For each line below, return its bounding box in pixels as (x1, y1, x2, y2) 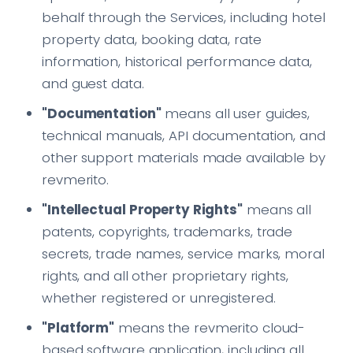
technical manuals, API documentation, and (42, 126, 325, 146)
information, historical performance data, (42, 52, 312, 72)
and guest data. (42, 74, 144, 94)
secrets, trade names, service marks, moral (42, 244, 325, 264)
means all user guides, (161, 104, 310, 124)
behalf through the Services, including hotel (42, 8, 325, 28)
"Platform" (42, 318, 114, 338)
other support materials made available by (42, 148, 325, 168)
